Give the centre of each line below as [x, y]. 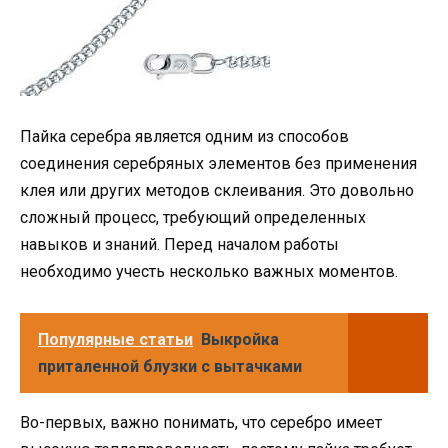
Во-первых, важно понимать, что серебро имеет [201, 422]
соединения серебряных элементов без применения [218, 164]
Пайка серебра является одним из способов [184, 137]
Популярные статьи [115, 339]
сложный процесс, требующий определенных [193, 218]
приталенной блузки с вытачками [170, 366]
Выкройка [240, 339]
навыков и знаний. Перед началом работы [179, 245]
